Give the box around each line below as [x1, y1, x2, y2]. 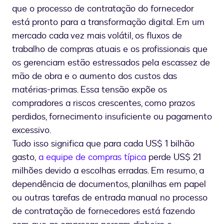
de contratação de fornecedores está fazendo [12, 205, 195, 218]
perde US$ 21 [146, 151, 201, 164]
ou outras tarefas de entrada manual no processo [12, 191, 207, 204]
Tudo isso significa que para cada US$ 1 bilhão [12, 137, 194, 150]
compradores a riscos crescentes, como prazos [12, 97, 195, 110]
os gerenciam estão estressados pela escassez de [12, 56, 210, 69]
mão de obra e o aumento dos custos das [12, 70, 177, 83]
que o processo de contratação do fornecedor [12, 2, 194, 15]
